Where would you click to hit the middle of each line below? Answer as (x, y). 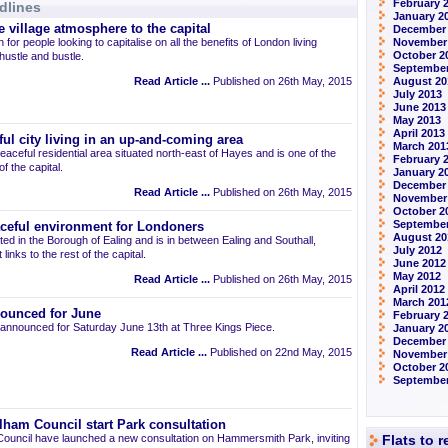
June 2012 (419, 263)
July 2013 (417, 94)
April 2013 (419, 133)
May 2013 (417, 120)
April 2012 (419, 289)
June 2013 (419, 107)
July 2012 (417, 250)
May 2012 (417, 276)
